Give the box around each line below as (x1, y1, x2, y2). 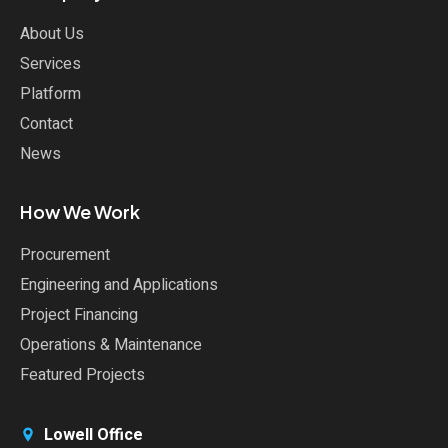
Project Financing (20, 303, 138, 328)
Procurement (20, 243, 110, 268)
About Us (20, 22, 84, 47)
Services (20, 52, 81, 77)
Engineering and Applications (20, 273, 218, 298)
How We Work (20, 200, 140, 224)
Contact (20, 112, 73, 137)
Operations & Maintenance (20, 333, 202, 358)
